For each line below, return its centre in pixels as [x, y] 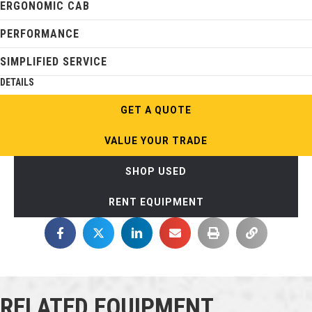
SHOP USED [156, 171]
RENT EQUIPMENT [156, 202]
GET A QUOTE [156, 110]
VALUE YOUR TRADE [156, 140]
